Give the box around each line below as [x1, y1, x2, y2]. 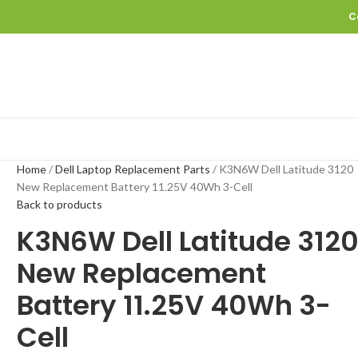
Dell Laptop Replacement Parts [55, 162, 213, 176]
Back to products [17, 197, 103, 211]
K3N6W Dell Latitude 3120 [219, 162, 354, 176]
